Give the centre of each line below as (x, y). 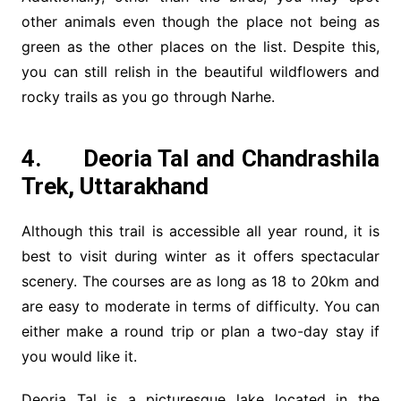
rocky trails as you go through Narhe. (148, 97)
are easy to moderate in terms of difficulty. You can (200, 307)
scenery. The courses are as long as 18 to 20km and (200, 282)
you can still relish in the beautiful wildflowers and (200, 72)
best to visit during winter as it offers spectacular (200, 256)
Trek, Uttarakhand (115, 187)
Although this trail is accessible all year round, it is (200, 231)
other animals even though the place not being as (200, 22)
